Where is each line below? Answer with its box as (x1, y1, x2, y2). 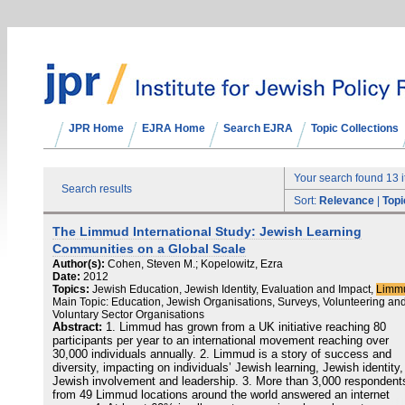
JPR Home (69, 122, 124, 135)
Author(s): (52, 258, 105, 270)
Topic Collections (311, 122, 399, 135)
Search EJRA (223, 122, 293, 135)
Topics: (52, 283, 89, 296)
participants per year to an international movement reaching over (52, 334, 389, 347)
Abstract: (52, 321, 102, 334)
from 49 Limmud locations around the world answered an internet (52, 389, 390, 401)
